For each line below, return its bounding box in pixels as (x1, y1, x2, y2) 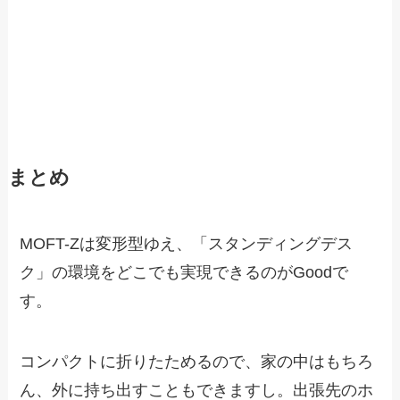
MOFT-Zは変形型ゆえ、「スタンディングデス (20, 235, 354, 254)
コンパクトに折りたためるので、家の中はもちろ (20, 352, 374, 371)
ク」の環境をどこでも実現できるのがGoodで (20, 263, 349, 282)
